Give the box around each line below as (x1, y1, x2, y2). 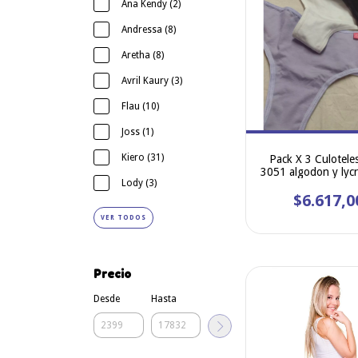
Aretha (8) (121, 49, 164, 61)
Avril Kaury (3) (121, 74, 182, 86)
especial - (305, 177, 351, 191)
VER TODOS (101, 213, 146, 221)
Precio (93, 266, 131, 280)
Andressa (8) (121, 23, 176, 35)
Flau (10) (121, 100, 159, 112)
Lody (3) (121, 177, 157, 189)
